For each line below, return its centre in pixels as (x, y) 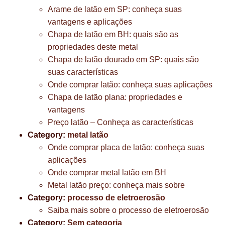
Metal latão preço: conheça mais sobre (116, 185)
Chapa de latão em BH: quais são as (113, 34)
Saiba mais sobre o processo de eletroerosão (128, 210)
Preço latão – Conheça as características (121, 122)
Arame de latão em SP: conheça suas (115, 9)
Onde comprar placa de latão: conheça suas (126, 147)
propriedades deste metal (93, 47)
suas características (83, 72)
